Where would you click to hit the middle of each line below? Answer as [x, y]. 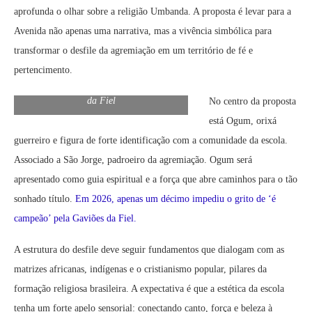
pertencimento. [43, 70]
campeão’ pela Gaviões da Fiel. [75, 219]
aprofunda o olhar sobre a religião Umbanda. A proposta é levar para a [153, 12]
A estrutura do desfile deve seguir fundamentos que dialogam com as [149, 250]
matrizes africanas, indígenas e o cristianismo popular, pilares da [140, 270]
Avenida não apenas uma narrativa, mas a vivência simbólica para [143, 31]
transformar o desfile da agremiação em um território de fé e [133, 51]
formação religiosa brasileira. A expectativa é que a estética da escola [149, 289]
